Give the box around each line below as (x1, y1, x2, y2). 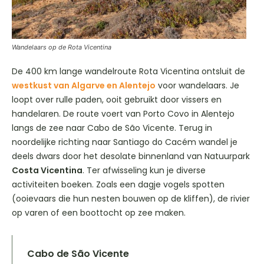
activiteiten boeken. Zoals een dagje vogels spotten (12, 179, 225, 191)
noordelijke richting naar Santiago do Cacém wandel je (12, 136, 237, 148)
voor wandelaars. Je (156, 80, 239, 92)
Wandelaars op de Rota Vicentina (12, 43, 111, 52)
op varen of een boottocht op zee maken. (12, 207, 186, 219)
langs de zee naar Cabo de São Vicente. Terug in (12, 122, 212, 134)
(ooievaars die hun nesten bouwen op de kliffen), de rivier (12, 193, 250, 205)
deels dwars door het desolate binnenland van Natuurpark (12, 150, 250, 163)
